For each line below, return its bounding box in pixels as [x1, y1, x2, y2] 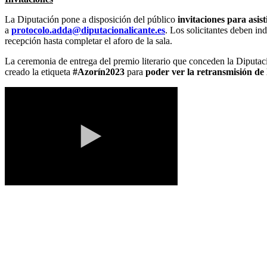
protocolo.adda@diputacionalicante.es [11, 24, 165, 35]
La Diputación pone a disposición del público [5, 14, 178, 24]
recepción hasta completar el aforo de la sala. [5, 35, 172, 46]
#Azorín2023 [73, 66, 125, 77]
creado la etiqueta [5, 66, 73, 77]
